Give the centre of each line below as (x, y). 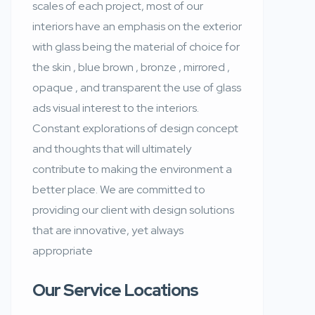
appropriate (63, 250)
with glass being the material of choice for (136, 46)
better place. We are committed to (119, 189)
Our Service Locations (115, 290)
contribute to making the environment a (132, 169)
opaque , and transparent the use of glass (137, 87)
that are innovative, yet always (108, 230)
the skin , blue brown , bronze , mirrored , (131, 67)
